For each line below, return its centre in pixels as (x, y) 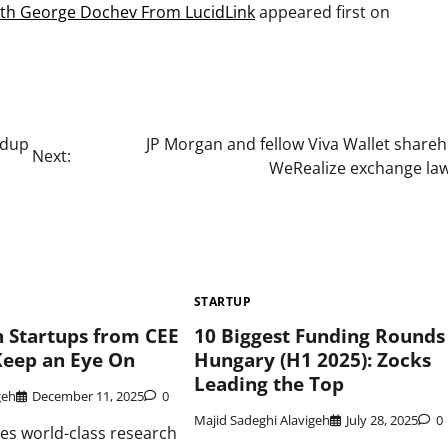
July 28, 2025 (381, 420)
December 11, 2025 (88, 396)
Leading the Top (268, 383)
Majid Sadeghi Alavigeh (261, 420)
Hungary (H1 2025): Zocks (312, 359)
